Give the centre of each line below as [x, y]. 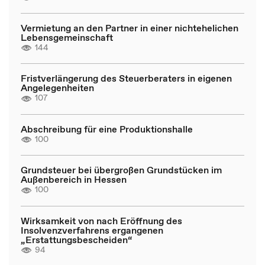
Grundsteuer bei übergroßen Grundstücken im [121, 170]
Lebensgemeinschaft [67, 37]
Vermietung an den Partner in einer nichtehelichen [130, 28]
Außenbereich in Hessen [74, 179]
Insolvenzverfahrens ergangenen [92, 230]
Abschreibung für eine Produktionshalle [107, 129]
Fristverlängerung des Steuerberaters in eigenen [126, 78]
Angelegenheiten [57, 88]
